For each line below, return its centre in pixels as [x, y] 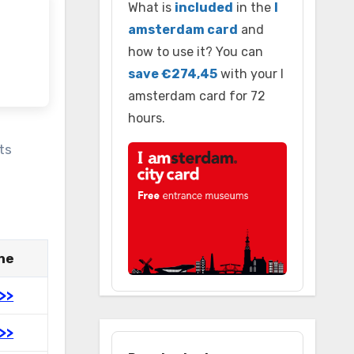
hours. [146, 118]
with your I [250, 74]
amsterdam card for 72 [196, 96]
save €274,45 [172, 74]
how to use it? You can [195, 52]
